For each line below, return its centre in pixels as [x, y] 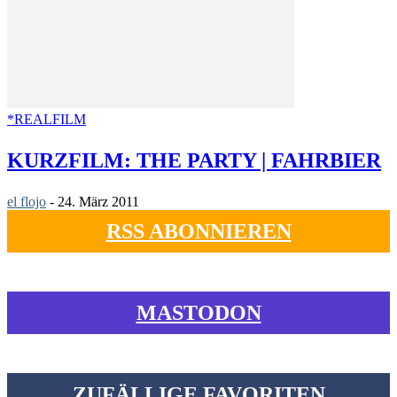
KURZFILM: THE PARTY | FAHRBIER [194, 161]
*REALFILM [47, 120]
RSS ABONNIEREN [198, 232]
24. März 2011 [98, 202]
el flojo [27, 202]
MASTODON [198, 313]
